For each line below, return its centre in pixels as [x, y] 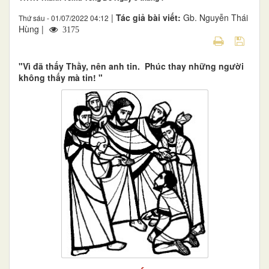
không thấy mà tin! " [61, 77]
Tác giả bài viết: [150, 17]
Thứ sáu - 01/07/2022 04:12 [64, 17]
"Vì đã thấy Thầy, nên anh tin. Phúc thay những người [131, 66]
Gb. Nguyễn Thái [216, 17]
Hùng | [32, 29]
